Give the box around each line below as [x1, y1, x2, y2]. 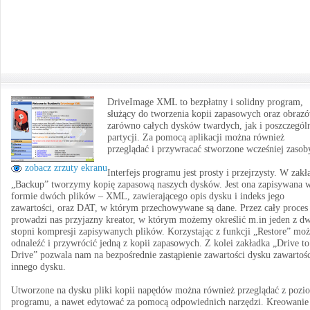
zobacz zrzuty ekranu [22, 163, 107, 173]
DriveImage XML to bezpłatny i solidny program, [107, 97, 303, 107]
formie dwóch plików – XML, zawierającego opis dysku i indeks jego [11, 191, 284, 201]
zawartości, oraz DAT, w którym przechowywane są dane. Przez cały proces [11, 203, 308, 213]
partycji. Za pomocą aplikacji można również [107, 132, 284, 143]
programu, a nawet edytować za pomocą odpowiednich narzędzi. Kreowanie [11, 297, 309, 307]
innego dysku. [11, 262, 66, 272]
